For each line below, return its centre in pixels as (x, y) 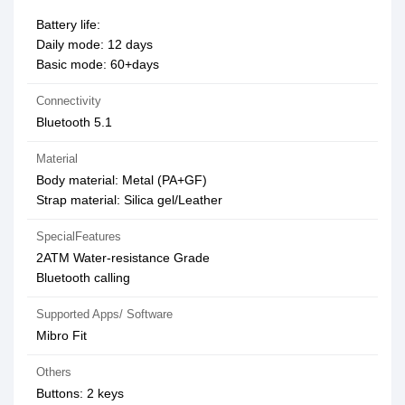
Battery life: (68, 24)
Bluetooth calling (83, 278)
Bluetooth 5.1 (74, 122)
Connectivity (69, 101)
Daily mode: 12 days (94, 44)
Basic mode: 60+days (98, 64)
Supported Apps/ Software (104, 314)
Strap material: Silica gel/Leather (129, 200)
